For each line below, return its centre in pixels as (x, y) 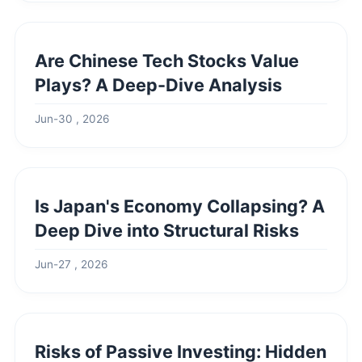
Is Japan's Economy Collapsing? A (180, 206)
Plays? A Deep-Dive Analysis (158, 85)
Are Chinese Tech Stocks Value (167, 61)
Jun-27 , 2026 (71, 264)
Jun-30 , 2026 (72, 119)
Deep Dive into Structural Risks (167, 230)
